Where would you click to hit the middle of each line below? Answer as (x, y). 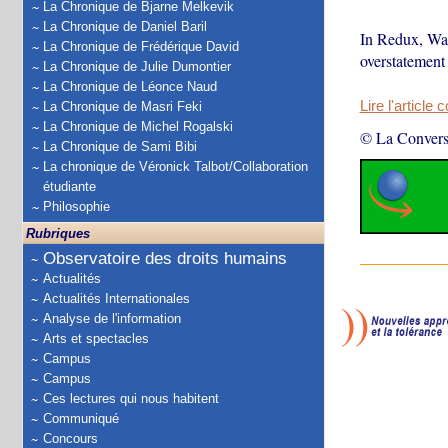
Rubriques (58, 233)
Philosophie (76, 206)
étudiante (69, 186)
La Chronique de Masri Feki (122, 106)
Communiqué (81, 418)
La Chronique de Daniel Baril (125, 26)
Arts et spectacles (96, 338)
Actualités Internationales (116, 298)
